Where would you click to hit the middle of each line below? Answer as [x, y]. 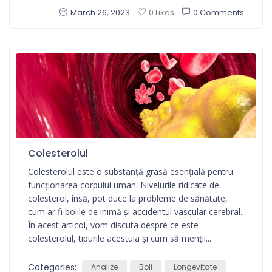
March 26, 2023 [100, 12]
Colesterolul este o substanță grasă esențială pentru [131, 172]
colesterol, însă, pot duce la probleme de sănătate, [128, 199]
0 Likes [161, 13]
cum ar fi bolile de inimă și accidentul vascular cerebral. [135, 212]
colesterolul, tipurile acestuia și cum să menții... [120, 239]
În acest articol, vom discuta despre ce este [113, 225]
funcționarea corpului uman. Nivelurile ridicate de [124, 185]
